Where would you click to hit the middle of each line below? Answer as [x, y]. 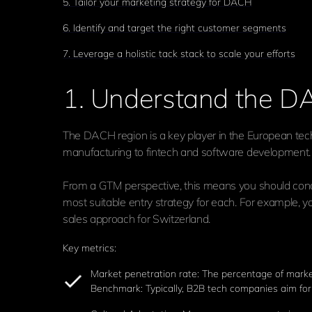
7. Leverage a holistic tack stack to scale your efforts [179, 54]
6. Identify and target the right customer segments [174, 28]
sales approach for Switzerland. [137, 219]
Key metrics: [89, 248]
